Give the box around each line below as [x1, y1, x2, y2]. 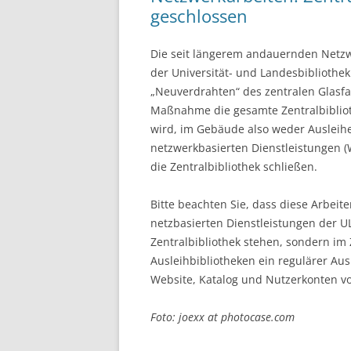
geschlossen [150, 3, 248, 27]
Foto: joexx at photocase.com [150, 309, 295, 324]
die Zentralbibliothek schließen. [150, 158, 317, 174]
